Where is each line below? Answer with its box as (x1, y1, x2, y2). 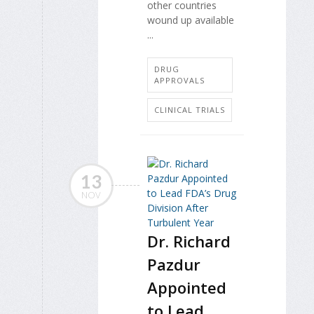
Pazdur (147, 253, 200, 275)
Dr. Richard (147, 230, 231, 252)
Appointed (147, 276, 226, 298)
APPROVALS (154, 74, 205, 86)
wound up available (147, 13, 234, 27)
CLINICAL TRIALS (154, 104, 225, 115)
